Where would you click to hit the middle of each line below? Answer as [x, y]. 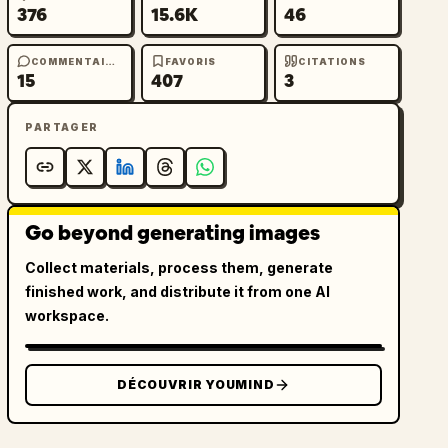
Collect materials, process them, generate [179, 267]
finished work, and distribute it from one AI [178, 291]
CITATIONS [332, 61]
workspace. [67, 315]
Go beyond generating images [173, 233]
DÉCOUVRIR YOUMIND [196, 384]
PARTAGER [62, 127]
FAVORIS [190, 61]
